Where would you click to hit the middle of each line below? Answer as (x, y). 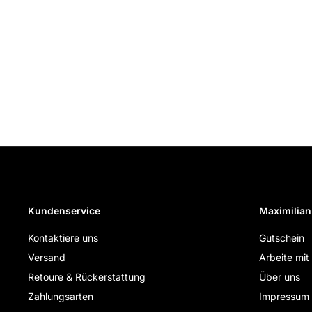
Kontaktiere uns (63, 238)
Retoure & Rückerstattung (87, 277)
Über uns (280, 277)
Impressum (284, 296)
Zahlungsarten (61, 296)
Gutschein (282, 238)
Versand (47, 257)
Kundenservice (64, 211)
